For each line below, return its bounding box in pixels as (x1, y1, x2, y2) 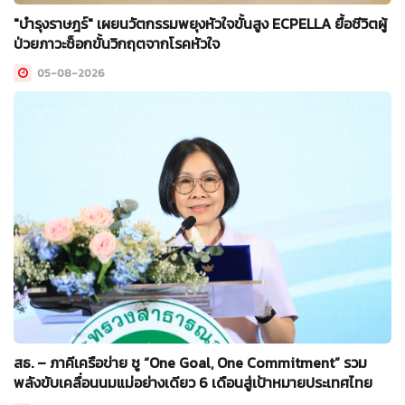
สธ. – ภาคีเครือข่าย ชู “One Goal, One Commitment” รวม (14, 352, 367, 374)
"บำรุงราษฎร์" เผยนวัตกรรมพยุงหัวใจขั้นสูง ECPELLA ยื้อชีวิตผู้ (14, 13, 387, 35)
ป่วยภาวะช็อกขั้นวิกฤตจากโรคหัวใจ (14, 33, 220, 55)
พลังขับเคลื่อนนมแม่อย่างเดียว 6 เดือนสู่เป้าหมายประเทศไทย (14, 372, 372, 394)
